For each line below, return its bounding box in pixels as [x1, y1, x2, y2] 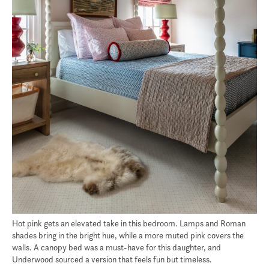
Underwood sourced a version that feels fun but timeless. [12, 254, 212, 265]
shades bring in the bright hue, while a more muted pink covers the [12, 230, 244, 241]
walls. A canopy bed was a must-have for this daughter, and [12, 242, 221, 253]
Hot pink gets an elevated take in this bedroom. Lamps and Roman [12, 218, 246, 229]
